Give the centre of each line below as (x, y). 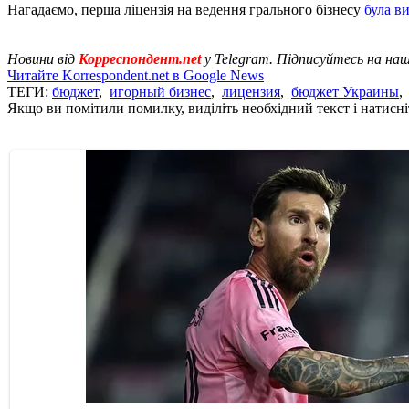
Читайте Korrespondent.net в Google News (136, 75)
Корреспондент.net (140, 58)
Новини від (43, 58)
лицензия (251, 91)
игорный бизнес (160, 91)
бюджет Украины (345, 91)
